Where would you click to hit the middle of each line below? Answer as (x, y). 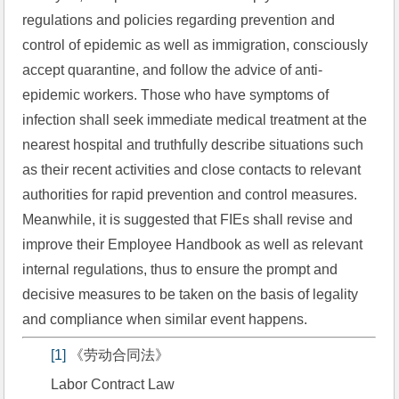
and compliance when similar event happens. (165, 319)
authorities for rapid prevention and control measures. (190, 195)
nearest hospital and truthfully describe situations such (193, 145)
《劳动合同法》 (118, 355)
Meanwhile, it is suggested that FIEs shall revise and (188, 220)
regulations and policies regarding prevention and (179, 20)
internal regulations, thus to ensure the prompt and (180, 269)
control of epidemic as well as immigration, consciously (195, 45)
